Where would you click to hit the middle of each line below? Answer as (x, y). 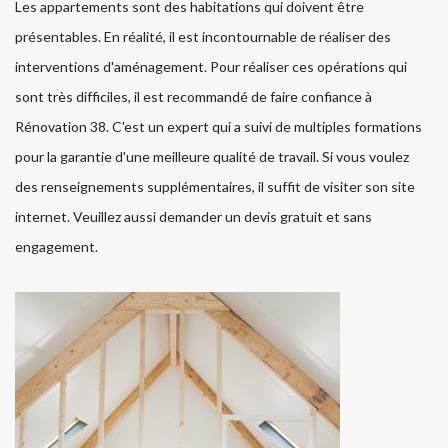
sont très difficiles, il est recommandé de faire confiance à (193, 96)
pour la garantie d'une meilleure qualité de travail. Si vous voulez (212, 156)
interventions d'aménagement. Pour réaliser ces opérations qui (211, 66)
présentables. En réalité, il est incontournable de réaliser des (203, 36)
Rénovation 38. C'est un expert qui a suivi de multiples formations (218, 126)
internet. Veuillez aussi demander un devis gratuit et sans (193, 216)
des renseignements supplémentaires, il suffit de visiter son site (215, 186)
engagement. (56, 246)
